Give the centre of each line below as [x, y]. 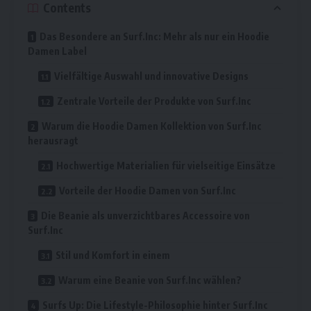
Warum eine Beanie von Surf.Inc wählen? [150, 280]
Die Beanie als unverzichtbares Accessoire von [145, 215]
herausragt [53, 140]
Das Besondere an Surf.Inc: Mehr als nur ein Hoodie [154, 36]
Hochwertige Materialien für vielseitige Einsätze [166, 165]
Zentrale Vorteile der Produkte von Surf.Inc [154, 101]
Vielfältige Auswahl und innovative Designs [151, 76]
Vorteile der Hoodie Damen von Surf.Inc [148, 190]
